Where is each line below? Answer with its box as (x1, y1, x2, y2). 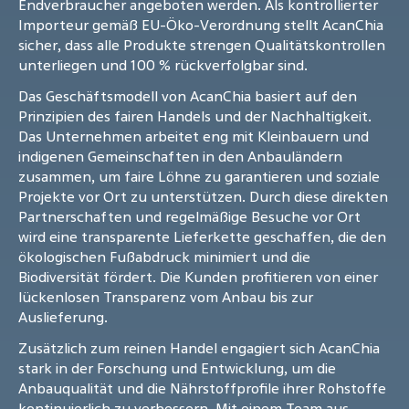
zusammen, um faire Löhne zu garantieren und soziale (18, 166, 380, 187)
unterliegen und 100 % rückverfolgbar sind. (18, 55, 308, 76)
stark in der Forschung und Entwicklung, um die (18, 358, 336, 379)
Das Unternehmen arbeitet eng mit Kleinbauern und (18, 126, 369, 147)
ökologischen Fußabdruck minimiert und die (18, 246, 310, 267)
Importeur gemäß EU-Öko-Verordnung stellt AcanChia (18, 15, 383, 36)
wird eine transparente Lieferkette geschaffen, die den (18, 226, 386, 247)
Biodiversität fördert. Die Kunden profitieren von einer (18, 267, 378, 288)
